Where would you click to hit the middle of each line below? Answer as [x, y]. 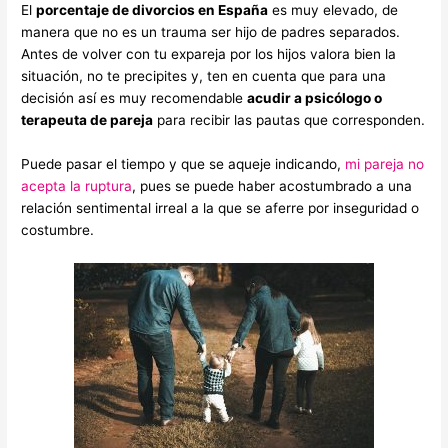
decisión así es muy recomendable [134, 98]
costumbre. [58, 230]
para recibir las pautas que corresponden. [289, 120]
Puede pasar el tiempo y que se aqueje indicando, [183, 164]
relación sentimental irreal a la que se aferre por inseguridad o [220, 208]
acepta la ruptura [77, 186]
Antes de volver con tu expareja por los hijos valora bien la [209, 54]
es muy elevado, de [333, 10]
